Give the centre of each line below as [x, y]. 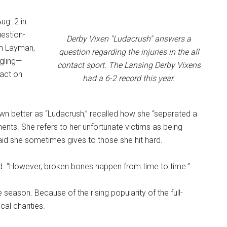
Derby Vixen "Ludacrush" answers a [129, 39]
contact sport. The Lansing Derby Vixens [129, 65]
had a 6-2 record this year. [129, 78]
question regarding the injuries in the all [129, 52]
